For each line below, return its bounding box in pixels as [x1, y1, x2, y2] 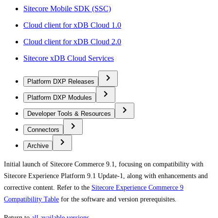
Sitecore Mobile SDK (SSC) [23, 4, 111, 13]
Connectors [27, 126, 59, 133]
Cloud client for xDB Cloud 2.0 [23, 37, 121, 46]
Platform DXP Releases [27, 77, 94, 85]
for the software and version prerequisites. [59, 195, 177, 203]
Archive [27, 142, 49, 149]
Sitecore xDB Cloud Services [23, 54, 114, 62]
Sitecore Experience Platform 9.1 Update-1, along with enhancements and [4, 172, 208, 180]
